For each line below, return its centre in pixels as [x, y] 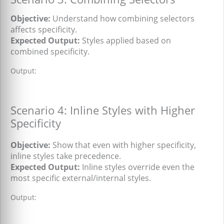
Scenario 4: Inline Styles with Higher [103, 110]
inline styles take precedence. [66, 156]
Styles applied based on [125, 41]
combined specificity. [50, 52]
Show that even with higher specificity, [123, 145]
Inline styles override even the [137, 167]
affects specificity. [44, 30]
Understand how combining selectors [122, 19]
